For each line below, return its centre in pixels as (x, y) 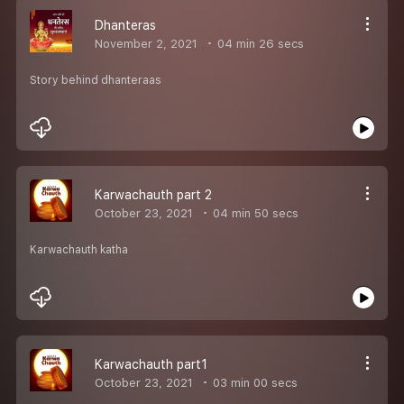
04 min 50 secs (254, 213)
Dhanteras (125, 25)
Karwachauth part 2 (153, 194)
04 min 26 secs (259, 43)
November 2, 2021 (146, 43)
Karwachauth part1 (151, 364)
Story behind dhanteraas (96, 80)
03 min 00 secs (253, 382)
